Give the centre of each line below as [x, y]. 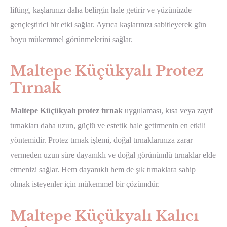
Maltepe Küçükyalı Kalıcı [104, 216]
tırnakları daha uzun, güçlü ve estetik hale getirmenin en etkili [108, 125]
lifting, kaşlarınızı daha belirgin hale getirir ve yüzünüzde [101, 10]
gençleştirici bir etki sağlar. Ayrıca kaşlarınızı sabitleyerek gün [108, 24]
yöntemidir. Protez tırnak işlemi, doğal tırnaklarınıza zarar [101, 140]
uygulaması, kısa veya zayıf [168, 110]
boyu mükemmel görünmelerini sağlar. [71, 39]
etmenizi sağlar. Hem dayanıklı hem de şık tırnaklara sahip [103, 169]
